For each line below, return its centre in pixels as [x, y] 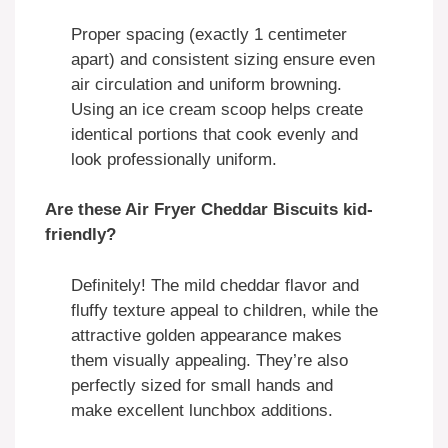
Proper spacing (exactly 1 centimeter [208, 34]
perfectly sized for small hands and [201, 385]
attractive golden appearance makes [206, 335]
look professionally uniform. [173, 159]
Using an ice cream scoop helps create [216, 109]
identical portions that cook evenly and [214, 134]
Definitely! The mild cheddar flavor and [214, 285]
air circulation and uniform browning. [206, 84]
